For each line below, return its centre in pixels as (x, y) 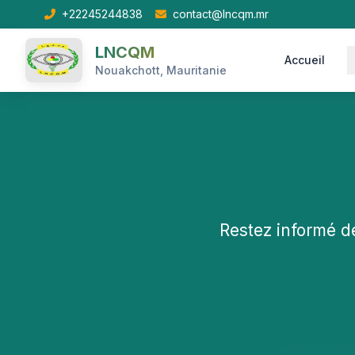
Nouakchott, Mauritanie (161, 70)
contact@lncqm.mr (221, 14)
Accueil (305, 60)
